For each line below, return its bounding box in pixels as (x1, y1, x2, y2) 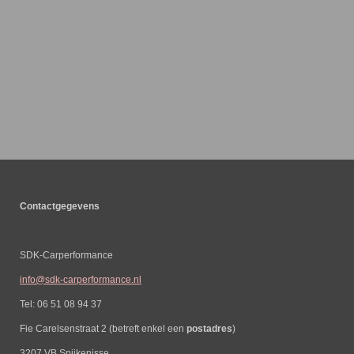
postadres (186, 322, 232, 333)
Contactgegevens (20, 200, 119, 211)
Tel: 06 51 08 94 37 (20, 298, 102, 309)
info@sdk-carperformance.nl (20, 273, 141, 284)
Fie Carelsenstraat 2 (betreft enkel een (20, 322, 186, 333)
